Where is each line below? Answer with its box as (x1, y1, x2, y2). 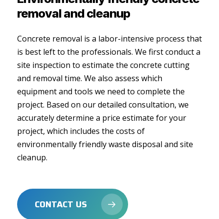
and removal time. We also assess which (17, 73, 162, 84)
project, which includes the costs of (17, 126, 145, 137)
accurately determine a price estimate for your (17, 112, 186, 124)
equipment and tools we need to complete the (17, 86, 185, 97)
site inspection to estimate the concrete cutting (17, 60, 190, 71)
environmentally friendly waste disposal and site (17, 139, 193, 150)
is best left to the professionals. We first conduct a (17, 46, 200, 58)
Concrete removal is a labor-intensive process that (17, 33, 202, 44)
